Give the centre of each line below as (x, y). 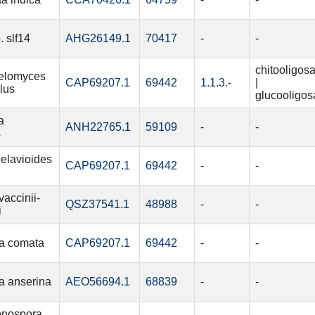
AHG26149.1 (98, 39)
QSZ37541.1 (97, 205)
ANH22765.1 (98, 127)
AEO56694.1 (97, 282)
